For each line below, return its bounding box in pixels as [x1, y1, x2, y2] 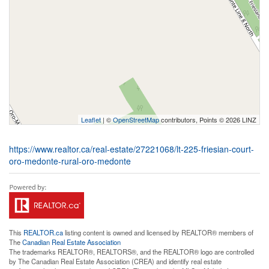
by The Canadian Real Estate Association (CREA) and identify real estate [9, 256, 222, 266]
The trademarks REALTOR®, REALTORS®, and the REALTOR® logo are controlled [9, 246, 254, 256]
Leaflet [81, 114, 101, 124]
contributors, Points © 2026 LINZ [159, 114, 256, 124]
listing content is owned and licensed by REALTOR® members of [63, 227, 253, 237]
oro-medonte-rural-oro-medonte [9, 154, 131, 167]
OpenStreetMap [113, 114, 159, 124]
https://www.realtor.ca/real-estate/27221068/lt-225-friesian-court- [9, 142, 254, 155]
